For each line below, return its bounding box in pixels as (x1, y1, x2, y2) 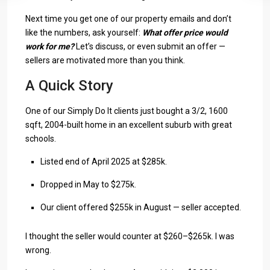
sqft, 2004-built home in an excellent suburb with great (25, 120, 232, 130)
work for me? (25, 42, 74, 51)
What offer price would (142, 28, 228, 37)
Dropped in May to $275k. (40, 180, 136, 189)
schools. (25, 134, 56, 143)
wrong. (25, 245, 51, 255)
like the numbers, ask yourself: (25, 28, 142, 37)
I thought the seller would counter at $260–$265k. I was (25, 231, 234, 241)
